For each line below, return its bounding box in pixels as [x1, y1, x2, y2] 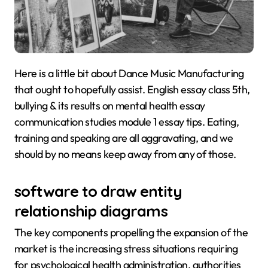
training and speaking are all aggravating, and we [14, 131, 233, 145]
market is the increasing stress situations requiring [14, 242, 238, 256]
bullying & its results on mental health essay [14, 99, 205, 112]
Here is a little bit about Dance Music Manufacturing [14, 66, 22, 80]
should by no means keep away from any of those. [14, 147, 236, 161]
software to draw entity [14, 181, 182, 200]
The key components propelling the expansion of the [14, 226, 248, 240]
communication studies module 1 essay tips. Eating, [14, 115, 239, 129]
